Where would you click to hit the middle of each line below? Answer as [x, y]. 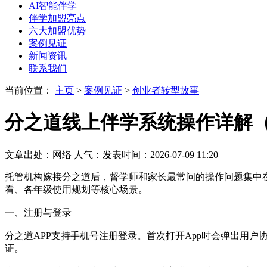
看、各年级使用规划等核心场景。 [76, 189]
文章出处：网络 [38, 154]
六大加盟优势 [57, 30]
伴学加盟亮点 [57, 18]
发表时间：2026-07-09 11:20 [160, 154]
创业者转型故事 [166, 90]
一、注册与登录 [38, 212]
